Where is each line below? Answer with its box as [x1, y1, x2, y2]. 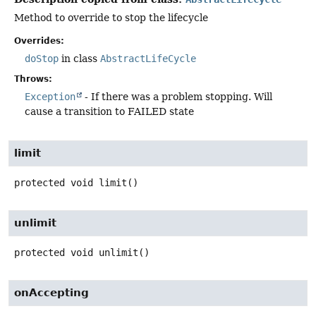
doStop [25, 53, 59, 65]
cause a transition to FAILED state [25, 106, 194, 118]
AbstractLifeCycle [100, 53, 196, 65]
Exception [25, 91, 75, 103]
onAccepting [14, 286, 89, 299]
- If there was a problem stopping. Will [82, 91, 272, 103]
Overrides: [14, 36, 64, 47]
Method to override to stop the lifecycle [14, 12, 208, 24]
